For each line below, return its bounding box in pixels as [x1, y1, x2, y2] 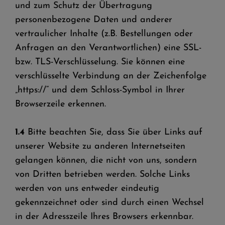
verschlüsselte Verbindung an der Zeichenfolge [15, 71, 206, 81]
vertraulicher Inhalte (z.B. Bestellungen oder [15, 29, 193, 39]
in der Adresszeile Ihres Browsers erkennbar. [15, 212, 193, 221]
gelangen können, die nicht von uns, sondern [15, 156, 197, 165]
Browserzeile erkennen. [15, 99, 106, 109]
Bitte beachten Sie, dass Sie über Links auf [28, 128, 202, 137]
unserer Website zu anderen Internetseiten [15, 142, 185, 151]
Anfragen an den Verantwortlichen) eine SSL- [15, 43, 201, 53]
